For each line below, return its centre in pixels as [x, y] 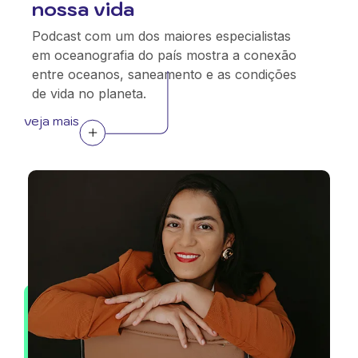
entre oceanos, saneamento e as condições [164, 74]
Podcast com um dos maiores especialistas [161, 36]
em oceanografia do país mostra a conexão [164, 55]
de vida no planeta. [89, 93]
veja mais [52, 121]
